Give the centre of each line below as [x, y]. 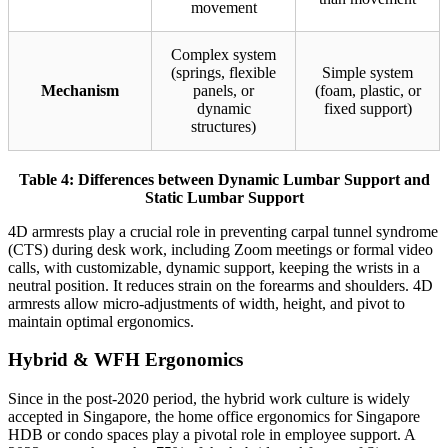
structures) [223, 126]
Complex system [223, 54]
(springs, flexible [223, 72]
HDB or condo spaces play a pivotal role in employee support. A [211, 435]
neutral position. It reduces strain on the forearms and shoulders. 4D [220, 285]
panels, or [223, 90]
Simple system [367, 72]
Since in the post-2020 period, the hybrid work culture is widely [209, 399]
